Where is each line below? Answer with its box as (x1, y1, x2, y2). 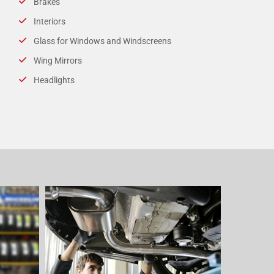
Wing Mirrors (33, 55, 82, 65)
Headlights (33, 75, 75, 85)
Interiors (33, 16, 65, 26)
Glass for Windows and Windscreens (33, 35, 171, 46)
